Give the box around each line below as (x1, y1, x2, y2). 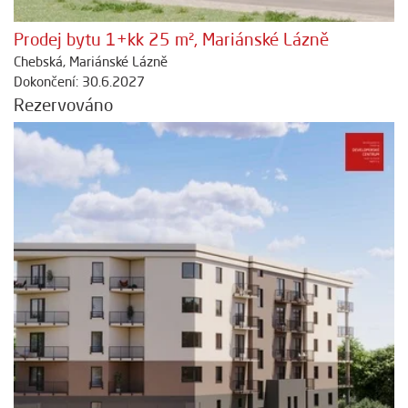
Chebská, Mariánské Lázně (14, 53, 168, 71)
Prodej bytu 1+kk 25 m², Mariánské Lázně (14, 28, 329, 51)
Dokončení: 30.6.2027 (14, 73, 145, 91)
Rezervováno (14, 94, 113, 117)
